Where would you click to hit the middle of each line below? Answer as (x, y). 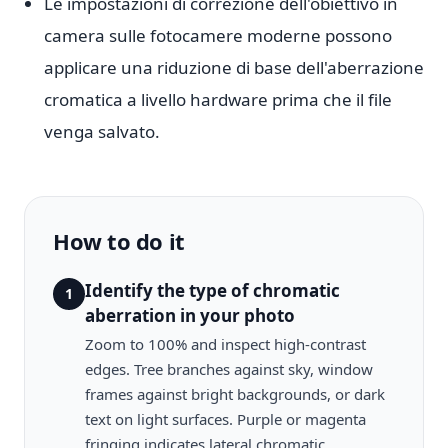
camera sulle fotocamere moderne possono (218, 35)
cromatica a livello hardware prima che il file (218, 99)
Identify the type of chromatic (212, 290)
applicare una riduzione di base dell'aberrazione (234, 67)
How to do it (119, 241)
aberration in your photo (190, 315)
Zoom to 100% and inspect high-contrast (225, 344)
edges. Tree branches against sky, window (229, 369)
